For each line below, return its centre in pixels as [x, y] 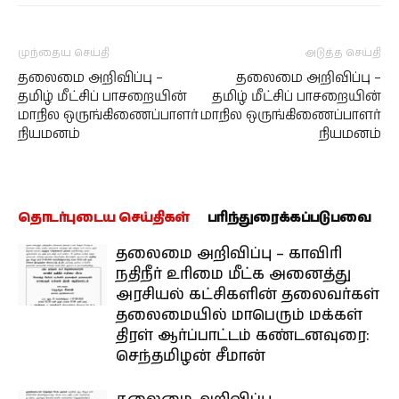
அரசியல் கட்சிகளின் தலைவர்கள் [248, 295]
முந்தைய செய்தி [64, 53]
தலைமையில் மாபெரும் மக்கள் [239, 316]
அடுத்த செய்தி [343, 53]
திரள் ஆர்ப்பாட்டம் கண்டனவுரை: [242, 336]
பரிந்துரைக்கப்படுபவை [289, 218]
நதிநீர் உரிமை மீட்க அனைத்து [233, 275]
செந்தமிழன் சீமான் [191, 357]
